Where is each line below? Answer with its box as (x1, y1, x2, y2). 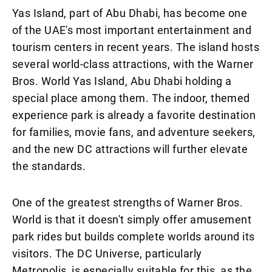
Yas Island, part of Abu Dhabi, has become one (12, 7, 248, 19)
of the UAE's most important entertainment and (12, 24, 252, 36)
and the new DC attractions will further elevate (12, 143, 248, 155)
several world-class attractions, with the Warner (12, 58, 254, 70)
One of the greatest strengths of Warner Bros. (12, 196, 243, 209)
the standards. (12, 160, 86, 172)
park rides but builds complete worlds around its (12, 230, 255, 243)
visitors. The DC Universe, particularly (12, 247, 202, 260)
